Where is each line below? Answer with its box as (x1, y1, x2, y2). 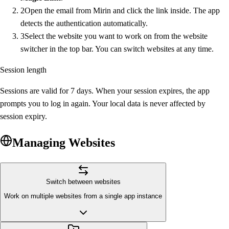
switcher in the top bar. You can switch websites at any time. (20, 44, 214, 53)
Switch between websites (45, 177, 121, 186)
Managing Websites (12, 135, 115, 149)
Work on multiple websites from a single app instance (4, 192, 162, 200)
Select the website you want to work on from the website (25, 31, 208, 40)
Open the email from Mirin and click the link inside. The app (25, 6, 220, 15)
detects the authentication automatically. (20, 18, 148, 28)
